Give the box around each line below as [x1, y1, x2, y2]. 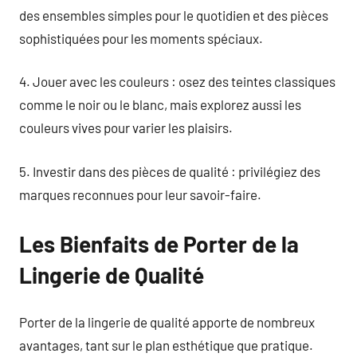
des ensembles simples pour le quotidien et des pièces [19, 6, 328, 23]
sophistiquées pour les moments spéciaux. [19, 29, 263, 46]
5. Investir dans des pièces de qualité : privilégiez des [19, 163, 320, 179]
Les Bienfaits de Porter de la [19, 229, 299, 257]
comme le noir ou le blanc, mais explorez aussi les [19, 96, 301, 112]
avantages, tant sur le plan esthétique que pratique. [19, 337, 313, 353]
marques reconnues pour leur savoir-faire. [19, 186, 261, 202]
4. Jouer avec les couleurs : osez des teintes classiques [19, 73, 335, 89]
